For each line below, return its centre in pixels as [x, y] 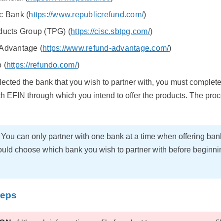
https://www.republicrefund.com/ [86, 15]
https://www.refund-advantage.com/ [106, 48]
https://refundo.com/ [41, 65]
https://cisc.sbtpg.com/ [110, 32]
